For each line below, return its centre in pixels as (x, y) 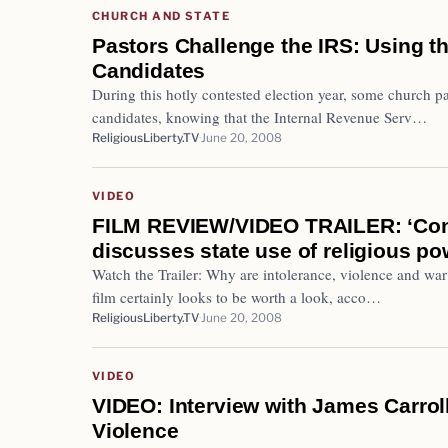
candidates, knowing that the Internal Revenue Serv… (259, 116)
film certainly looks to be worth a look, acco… (236, 296)
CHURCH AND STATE (161, 15)
